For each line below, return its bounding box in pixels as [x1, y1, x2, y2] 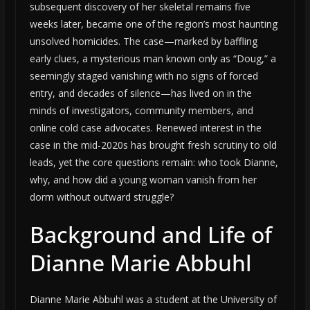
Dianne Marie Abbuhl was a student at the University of [29, 293, 277, 307]
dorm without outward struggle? [29, 190, 174, 204]
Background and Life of [29, 219, 272, 250]
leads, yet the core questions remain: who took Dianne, [29, 156, 278, 170]
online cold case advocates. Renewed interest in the [29, 121, 262, 135]
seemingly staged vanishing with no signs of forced [29, 69, 258, 83]
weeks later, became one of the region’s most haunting [29, 17, 277, 31]
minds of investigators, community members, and [29, 104, 253, 118]
